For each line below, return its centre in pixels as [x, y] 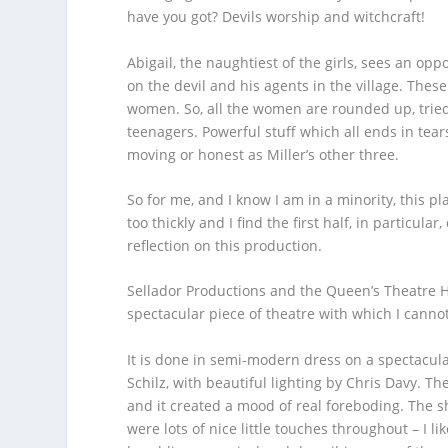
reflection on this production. [225, 245]
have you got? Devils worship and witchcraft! [276, 17]
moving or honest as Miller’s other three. [263, 154]
